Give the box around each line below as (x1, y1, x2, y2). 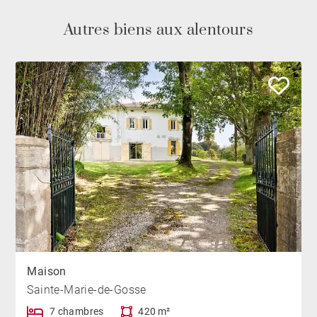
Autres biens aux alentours (63, 21, 254, 40)
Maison (27, 265, 67, 279)
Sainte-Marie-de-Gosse (27, 283, 146, 297)
